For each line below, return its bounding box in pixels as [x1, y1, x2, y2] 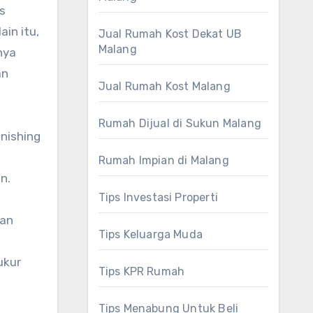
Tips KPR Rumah [98, 265, 185, 278]
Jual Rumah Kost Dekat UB [98, 27, 242, 41]
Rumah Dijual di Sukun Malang [98, 117, 262, 130]
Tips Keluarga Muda [98, 228, 203, 241]
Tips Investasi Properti [98, 191, 219, 204]
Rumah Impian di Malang [98, 154, 229, 167]
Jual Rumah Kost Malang [98, 80, 231, 93]
